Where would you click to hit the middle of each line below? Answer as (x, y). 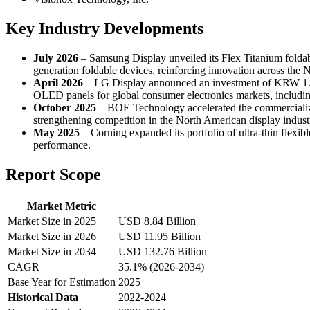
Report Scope (53, 175)
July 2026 (56, 58)
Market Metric (62, 206)
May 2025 (56, 133)
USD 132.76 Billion (163, 252)
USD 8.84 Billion (157, 221)
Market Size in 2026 (52, 237)
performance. (62, 145)
